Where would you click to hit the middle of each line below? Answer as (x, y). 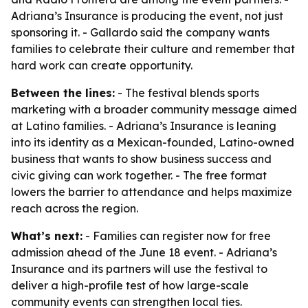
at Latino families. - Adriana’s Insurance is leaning (144, 126)
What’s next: (47, 236)
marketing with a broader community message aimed (154, 109)
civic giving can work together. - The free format (139, 175)
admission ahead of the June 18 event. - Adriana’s (144, 252)
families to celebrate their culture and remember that (153, 49)
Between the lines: (63, 93)
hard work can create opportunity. (102, 65)
